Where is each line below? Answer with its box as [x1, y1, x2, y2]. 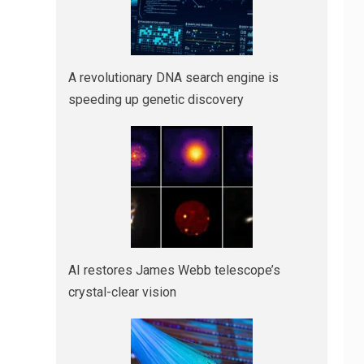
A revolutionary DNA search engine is [67, 69, 279, 85]
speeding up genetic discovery [67, 91, 244, 107]
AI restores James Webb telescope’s [67, 262, 280, 278]
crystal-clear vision [67, 284, 176, 300]
